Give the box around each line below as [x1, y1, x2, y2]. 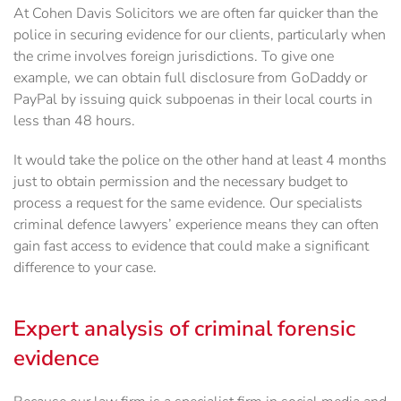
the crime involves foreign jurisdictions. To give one [13, 47, 334, 67]
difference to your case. [13, 258, 157, 278]
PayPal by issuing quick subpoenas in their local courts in [13, 90, 372, 110]
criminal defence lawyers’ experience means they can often [13, 215, 379, 235]
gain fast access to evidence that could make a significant [13, 236, 369, 257]
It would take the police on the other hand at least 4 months [13, 150, 387, 171]
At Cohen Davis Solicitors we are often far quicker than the [13, 4, 378, 24]
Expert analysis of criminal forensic [13, 314, 355, 344]
